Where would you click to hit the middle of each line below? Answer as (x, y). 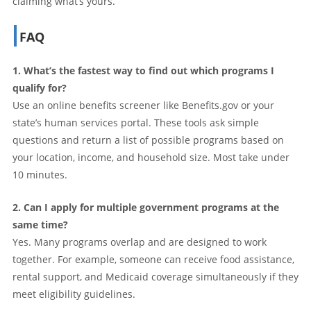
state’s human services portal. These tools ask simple (136, 122)
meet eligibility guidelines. (74, 294)
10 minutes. (40, 174)
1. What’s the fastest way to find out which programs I (143, 70)
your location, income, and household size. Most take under (151, 157)
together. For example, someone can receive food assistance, (153, 259)
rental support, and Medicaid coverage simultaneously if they (155, 276)
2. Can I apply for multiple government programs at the (146, 207)
